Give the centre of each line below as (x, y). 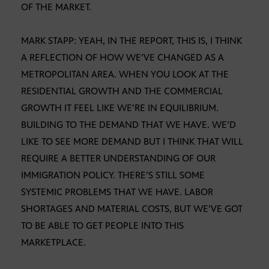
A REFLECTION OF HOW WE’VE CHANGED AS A (122, 58)
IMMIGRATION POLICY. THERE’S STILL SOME (113, 175)
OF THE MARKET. (56, 7)
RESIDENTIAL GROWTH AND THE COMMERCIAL (122, 91)
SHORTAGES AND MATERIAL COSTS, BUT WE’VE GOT (132, 209)
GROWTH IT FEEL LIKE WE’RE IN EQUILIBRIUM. (120, 108)
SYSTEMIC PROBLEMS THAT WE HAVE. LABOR (117, 192)
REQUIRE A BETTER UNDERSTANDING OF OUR (118, 159)
